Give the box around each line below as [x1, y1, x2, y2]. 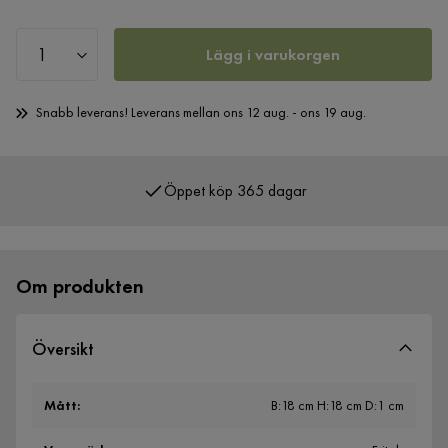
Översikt [32, 337, 94, 361]
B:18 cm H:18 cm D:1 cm [271, 396, 404, 415]
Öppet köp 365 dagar [163, 160, 306, 182]
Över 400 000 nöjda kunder [145, 202, 324, 224]
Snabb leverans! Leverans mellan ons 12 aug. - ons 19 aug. [35, 103, 366, 122]
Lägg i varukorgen [206, 43, 340, 65]
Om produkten [16, 273, 144, 300]
